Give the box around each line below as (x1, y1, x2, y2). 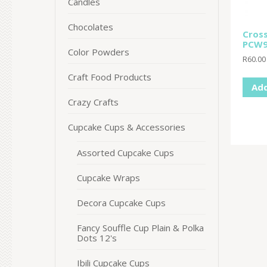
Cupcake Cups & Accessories (68, 121, 185, 133)
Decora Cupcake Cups (77, 197, 166, 209)
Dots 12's (77, 232, 117, 244)
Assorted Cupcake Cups (77, 147, 174, 159)
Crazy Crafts (68, 96, 119, 108)
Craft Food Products (68, 71, 151, 83)
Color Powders (68, 46, 129, 58)
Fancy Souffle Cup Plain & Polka (77, 222, 204, 234)
